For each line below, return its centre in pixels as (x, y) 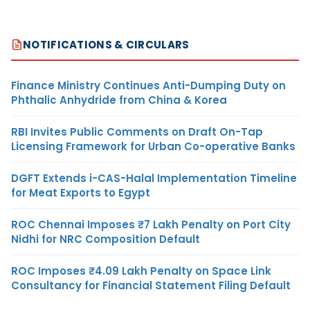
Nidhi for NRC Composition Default (106, 239)
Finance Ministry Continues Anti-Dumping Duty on (148, 85)
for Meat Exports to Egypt (81, 192)
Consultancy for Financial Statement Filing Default (151, 285)
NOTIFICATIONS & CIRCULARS (106, 44)
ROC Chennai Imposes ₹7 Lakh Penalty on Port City (151, 224)
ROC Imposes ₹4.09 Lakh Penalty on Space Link (141, 271)
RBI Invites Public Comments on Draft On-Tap (137, 131)
